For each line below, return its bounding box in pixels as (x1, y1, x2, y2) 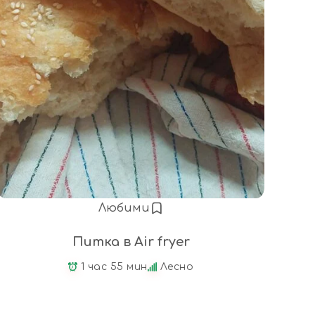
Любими (98, 201, 150, 214)
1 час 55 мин (80, 261, 148, 272)
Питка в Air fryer (72, 234, 190, 249)
